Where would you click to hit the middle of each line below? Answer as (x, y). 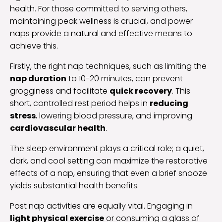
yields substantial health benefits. (74, 186)
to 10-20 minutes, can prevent (125, 79)
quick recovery (141, 91)
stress (23, 116)
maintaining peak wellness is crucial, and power (101, 21)
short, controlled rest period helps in (80, 104)
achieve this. (34, 46)
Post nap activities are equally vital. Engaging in (101, 206)
